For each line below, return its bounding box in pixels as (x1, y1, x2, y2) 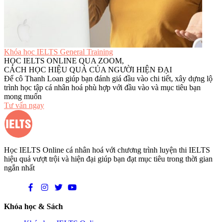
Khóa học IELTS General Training (4, 48, 113, 56)
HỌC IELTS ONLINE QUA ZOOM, (4, 56, 124, 65)
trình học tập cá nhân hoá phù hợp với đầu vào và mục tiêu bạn (4, 83, 201, 92)
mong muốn (4, 92, 42, 101)
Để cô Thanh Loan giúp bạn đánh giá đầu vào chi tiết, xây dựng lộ (4, 74, 213, 83)
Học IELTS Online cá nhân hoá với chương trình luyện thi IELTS (4, 146, 210, 155)
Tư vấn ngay (4, 101, 44, 110)
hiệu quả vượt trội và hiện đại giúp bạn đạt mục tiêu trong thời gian (4, 155, 213, 164)
